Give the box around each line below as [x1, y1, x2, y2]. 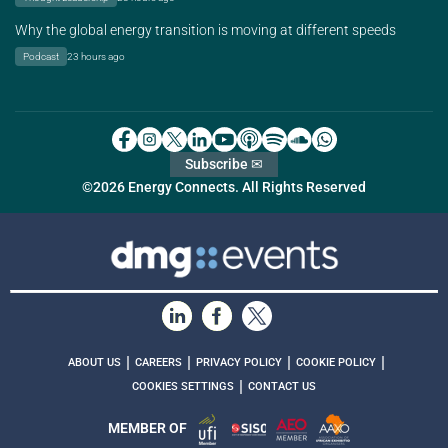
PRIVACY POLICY [196, 356, 282, 370]
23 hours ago [67, 51, 125, 63]
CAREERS [135, 356, 182, 370]
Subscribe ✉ [185, 156, 263, 174]
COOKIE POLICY [296, 356, 376, 370]
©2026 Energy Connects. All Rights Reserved [82, 179, 366, 197]
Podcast [23, 51, 59, 63]
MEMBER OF [108, 419, 187, 437]
